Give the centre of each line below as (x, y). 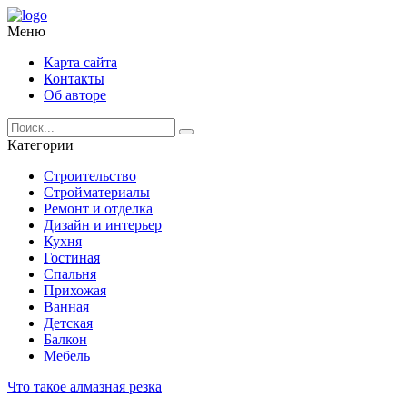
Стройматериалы (97, 192)
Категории (40, 145)
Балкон (65, 339)
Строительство (90, 176)
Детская (68, 323)
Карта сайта (80, 62)
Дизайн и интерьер (103, 225)
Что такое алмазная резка (84, 387)
